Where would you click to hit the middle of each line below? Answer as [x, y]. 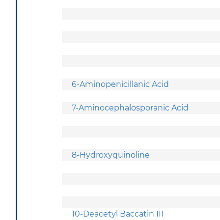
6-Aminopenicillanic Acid [120, 84]
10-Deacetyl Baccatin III [119, 214]
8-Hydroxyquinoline [112, 155]
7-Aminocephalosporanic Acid [130, 108]
